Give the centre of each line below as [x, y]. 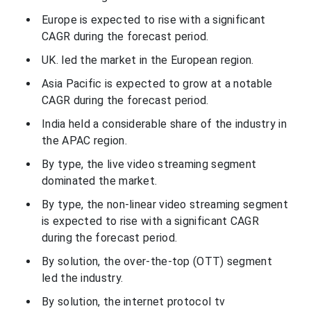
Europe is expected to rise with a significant [154, 19]
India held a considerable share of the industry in [164, 124]
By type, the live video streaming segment [149, 164]
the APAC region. [86, 140]
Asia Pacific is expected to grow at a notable [157, 83]
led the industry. [83, 278]
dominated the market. [100, 180]
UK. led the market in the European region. [148, 60]
